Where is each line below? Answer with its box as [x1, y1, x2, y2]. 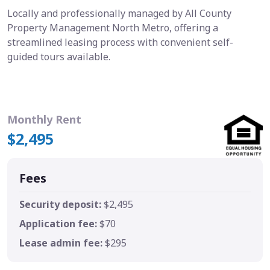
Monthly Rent [7, 112, 81, 127]
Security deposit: [19, 198, 104, 212]
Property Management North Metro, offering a [7, 21, 218, 35]
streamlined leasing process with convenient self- [7, 36, 233, 49]
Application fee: [19, 217, 99, 231]
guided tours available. [7, 50, 110, 64]
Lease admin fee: [19, 236, 105, 250]
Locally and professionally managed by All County [7, 7, 231, 20]
